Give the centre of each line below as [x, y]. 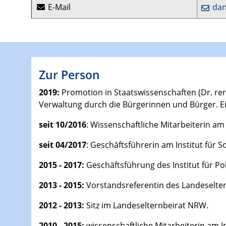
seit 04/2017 [63, 145]
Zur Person [69, 75]
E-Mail [58, 7]
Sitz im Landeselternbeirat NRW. [147, 206]
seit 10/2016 [63, 125]
